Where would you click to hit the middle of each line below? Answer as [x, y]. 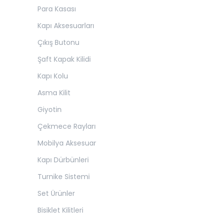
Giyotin [50, 110]
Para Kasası [57, 9]
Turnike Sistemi [64, 177]
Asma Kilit [54, 93]
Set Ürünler [56, 193]
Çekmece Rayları [67, 126]
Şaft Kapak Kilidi [64, 59]
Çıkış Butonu [58, 42]
